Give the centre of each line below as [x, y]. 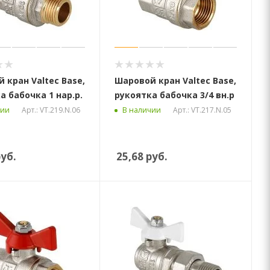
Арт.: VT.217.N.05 [202, 110]
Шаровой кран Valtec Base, [176, 80]
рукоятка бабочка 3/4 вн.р [175, 95]
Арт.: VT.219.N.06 [51, 110]
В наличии [142, 110]
